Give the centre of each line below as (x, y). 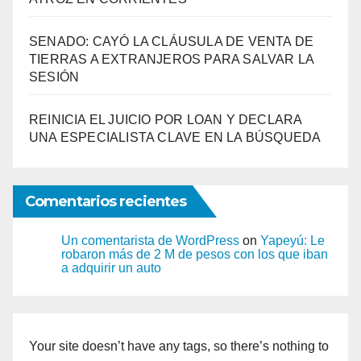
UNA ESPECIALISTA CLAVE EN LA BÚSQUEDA (175, 137)
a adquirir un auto (111, 268)
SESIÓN (54, 77)
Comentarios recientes (106, 201)
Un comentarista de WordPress (150, 240)
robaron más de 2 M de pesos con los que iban (195, 254)
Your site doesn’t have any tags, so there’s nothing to (179, 346)
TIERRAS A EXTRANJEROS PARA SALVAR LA (172, 59)
